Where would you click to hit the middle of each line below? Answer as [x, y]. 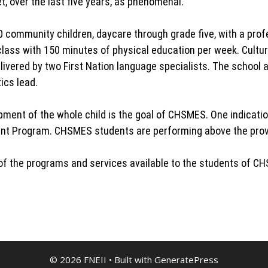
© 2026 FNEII [78, 260]
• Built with [130, 260]
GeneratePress [186, 260]
